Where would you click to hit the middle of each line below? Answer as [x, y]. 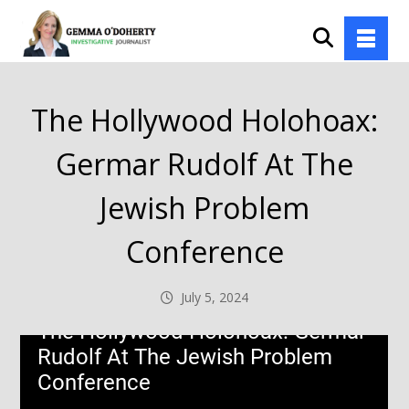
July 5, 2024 [215, 297]
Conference [204, 252]
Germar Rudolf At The [204, 164]
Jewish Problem [204, 208]
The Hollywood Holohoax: [204, 120]
